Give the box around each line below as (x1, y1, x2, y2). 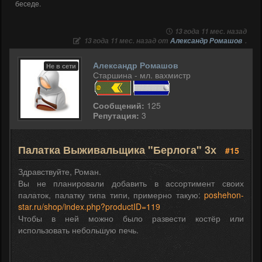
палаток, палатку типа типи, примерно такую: (18, 188, 204, 201)
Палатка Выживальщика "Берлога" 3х (18, 142, 219, 157)
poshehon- (204, 188, 244, 201)
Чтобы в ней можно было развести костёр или (18, 212, 244, 224)
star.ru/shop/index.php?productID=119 (18, 200, 160, 212)
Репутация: (93, 109, 139, 121)
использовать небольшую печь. (18, 223, 139, 236)
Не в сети (46, 61, 76, 70)
